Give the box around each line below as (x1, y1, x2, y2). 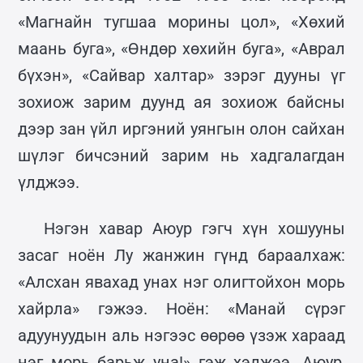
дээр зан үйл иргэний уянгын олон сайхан (18, 118, 345, 139)
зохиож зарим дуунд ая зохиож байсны (18, 92, 345, 112)
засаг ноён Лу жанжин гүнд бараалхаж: (18, 245, 345, 265)
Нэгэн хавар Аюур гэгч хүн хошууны (44, 218, 345, 238)
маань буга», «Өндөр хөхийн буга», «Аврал (18, 38, 345, 58)
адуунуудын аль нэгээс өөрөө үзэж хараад (18, 325, 345, 345)
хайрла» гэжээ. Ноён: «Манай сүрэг (18, 298, 345, 318)
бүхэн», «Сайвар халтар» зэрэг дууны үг (18, 65, 345, 85)
